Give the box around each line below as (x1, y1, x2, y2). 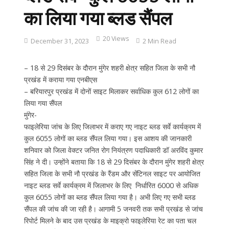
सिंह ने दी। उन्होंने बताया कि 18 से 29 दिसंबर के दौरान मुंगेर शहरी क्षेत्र (24, 156, 204, 167)
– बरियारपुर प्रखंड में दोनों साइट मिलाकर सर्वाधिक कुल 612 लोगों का (24, 86, 199, 96)
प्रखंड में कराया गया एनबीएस (24, 74, 97, 84)
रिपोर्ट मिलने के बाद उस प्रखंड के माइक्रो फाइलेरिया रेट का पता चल (24, 215, 196, 225)
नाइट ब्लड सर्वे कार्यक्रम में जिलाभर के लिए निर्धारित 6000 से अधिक (24, 180, 198, 190)
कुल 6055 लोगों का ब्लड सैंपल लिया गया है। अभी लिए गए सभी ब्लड (24, 192, 196, 202)
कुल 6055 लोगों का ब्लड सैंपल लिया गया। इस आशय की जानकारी (24, 133, 192, 143)
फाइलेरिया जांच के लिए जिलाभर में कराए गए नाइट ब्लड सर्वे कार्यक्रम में (24, 121, 201, 131)
